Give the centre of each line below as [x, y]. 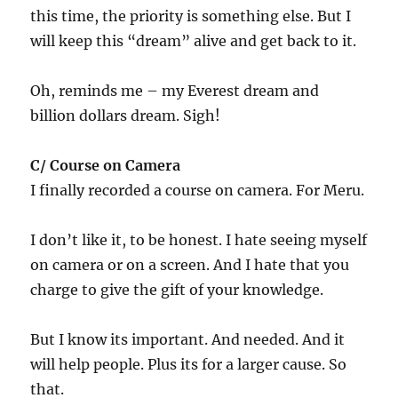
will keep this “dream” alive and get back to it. [194, 41]
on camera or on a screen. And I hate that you [190, 265]
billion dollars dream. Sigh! [126, 115]
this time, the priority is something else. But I [191, 16]
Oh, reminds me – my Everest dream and [175, 91]
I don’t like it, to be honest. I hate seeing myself [199, 240]
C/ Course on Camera [106, 165]
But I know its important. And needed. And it [188, 339]
